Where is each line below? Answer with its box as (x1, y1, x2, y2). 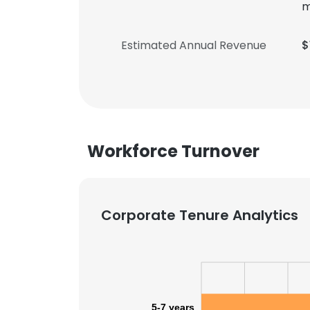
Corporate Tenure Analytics (101, 206, 298, 225)
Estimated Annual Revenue (121, 37, 266, 53)
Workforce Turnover (87, 140, 259, 163)
